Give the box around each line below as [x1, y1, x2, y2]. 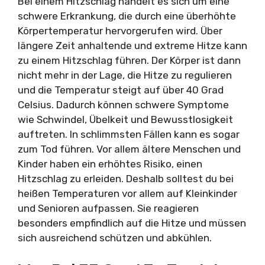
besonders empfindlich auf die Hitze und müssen [18, 216, 246, 229]
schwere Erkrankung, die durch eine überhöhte [18, 9, 236, 22]
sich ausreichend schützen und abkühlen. [18, 231, 212, 244]
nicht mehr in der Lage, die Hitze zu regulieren [18, 69, 232, 81]
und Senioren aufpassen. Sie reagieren [18, 202, 199, 214]
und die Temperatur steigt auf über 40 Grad [18, 83, 224, 96]
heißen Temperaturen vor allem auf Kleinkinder [18, 187, 237, 199]
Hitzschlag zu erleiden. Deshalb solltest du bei [18, 172, 234, 185]
